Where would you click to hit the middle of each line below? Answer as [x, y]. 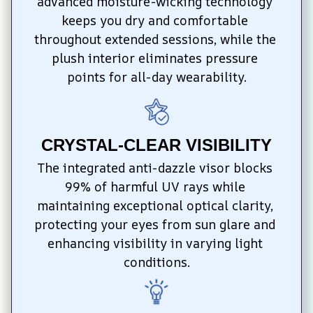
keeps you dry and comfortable [155, 21]
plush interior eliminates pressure [155, 58]
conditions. [156, 262]
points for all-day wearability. [156, 77]
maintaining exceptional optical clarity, [155, 205]
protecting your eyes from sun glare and [155, 224]
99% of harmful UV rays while [155, 186]
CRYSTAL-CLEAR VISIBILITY [156, 145]
